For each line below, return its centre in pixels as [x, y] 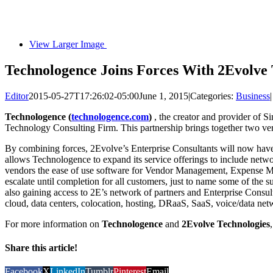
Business [253, 96]
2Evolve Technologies [225, 224]
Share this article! [41, 247]
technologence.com [110, 116]
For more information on [53, 224]
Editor [17, 96]
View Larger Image [67, 44]
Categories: [213, 96]
